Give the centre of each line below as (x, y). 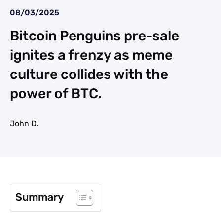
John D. (24, 124)
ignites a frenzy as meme (91, 55)
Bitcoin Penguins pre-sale (94, 36)
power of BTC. (56, 94)
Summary (39, 197)
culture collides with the (89, 74)
